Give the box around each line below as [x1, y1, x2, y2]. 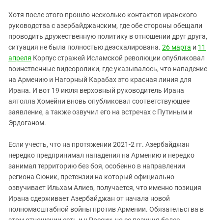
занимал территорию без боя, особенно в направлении [8, 162, 185, 170]
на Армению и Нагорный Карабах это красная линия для [8, 75, 192, 83]
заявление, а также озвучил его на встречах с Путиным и [8, 108, 192, 116]
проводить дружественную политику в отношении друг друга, [8, 32, 207, 40]
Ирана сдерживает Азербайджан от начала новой [8, 194, 170, 202]
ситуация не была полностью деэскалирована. [8, 43, 162, 51]
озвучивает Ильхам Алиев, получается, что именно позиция [8, 183, 201, 192]
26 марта [162, 43, 191, 51]
